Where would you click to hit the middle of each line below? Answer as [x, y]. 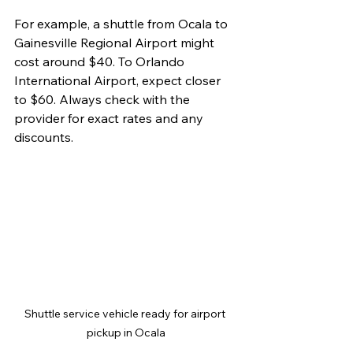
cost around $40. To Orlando [101, 61]
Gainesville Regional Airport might [116, 42]
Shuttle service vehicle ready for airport [126, 313]
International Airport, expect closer [119, 80]
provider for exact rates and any [110, 118]
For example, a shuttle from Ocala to [123, 23]
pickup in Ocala [126, 332]
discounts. [44, 137]
